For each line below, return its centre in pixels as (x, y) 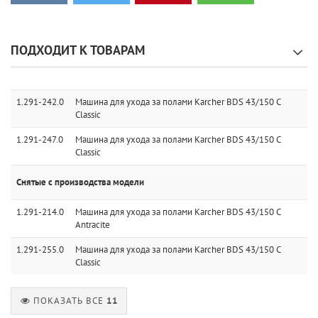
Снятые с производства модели (80, 182)
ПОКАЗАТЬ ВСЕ (70, 301)
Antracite (93, 225)
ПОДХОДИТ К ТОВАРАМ (78, 50)
